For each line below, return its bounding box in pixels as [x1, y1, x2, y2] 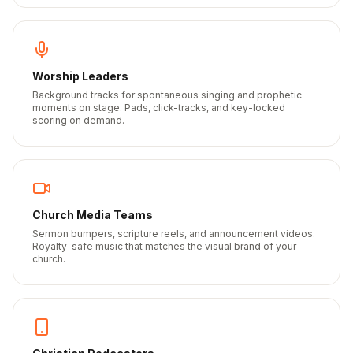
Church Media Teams [32, 208, 153, 221]
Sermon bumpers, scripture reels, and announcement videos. [32, 228, 315, 240]
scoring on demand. [32, 114, 124, 126]
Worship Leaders [32, 69, 128, 83]
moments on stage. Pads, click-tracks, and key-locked [32, 102, 285, 113]
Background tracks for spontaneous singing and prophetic [32, 89, 302, 101]
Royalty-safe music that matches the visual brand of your [32, 240, 296, 252]
